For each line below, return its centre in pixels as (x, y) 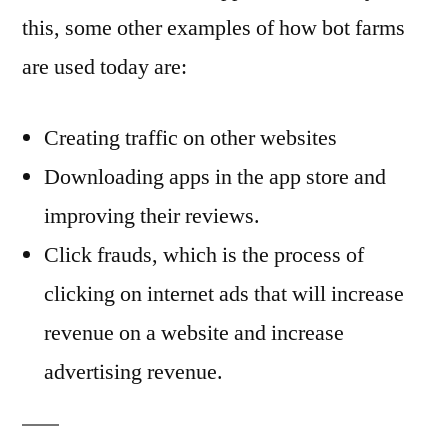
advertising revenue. (133, 371)
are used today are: (104, 66)
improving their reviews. (152, 215)
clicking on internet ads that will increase (224, 293)
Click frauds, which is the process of (204, 254)
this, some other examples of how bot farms (213, 27)
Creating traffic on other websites (190, 137)
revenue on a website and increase (194, 332)
